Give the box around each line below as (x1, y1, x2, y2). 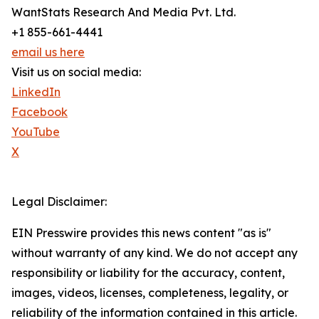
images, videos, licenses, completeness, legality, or (11, 286, 288, 300)
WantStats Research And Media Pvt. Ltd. (11, 5, 236, 20)
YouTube (11, 125, 60, 140)
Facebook (11, 105, 68, 120)
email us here (11, 45, 85, 60)
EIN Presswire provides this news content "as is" (11, 226, 271, 241)
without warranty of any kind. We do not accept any (11, 246, 298, 261)
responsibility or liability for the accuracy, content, (11, 266, 285, 281)
